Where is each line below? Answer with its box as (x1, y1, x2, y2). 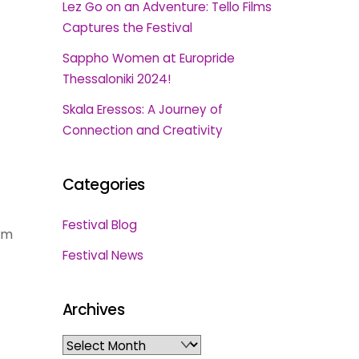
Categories (62, 173, 145, 196)
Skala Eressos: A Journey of (62, 101, 223, 119)
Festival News (62, 247, 143, 264)
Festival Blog (62, 216, 137, 234)
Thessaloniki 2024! (62, 71, 171, 88)
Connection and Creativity (62, 122, 223, 139)
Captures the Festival (62, 19, 192, 37)
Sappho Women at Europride (62, 50, 235, 67)
